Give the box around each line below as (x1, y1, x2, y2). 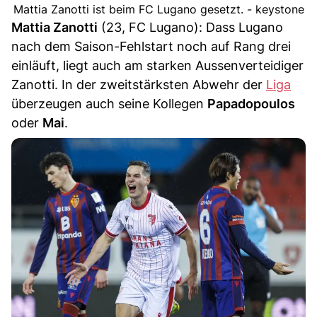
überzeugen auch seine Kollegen (11, 96, 207, 112)
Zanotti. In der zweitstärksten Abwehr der (11, 77, 266, 93)
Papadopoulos (207, 96, 295, 112)
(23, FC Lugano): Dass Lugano (98, 20, 283, 35)
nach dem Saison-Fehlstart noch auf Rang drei (11, 39, 291, 54)
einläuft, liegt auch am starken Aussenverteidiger (11, 58, 304, 74)
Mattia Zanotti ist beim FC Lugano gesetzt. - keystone (13, 2, 304, 17)
